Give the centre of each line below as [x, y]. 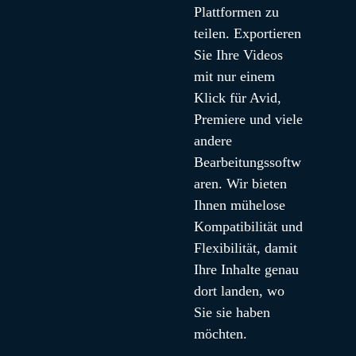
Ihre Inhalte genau [246, 269]
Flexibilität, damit [245, 248]
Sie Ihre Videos [238, 55]
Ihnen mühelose [239, 205]
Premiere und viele [248, 119]
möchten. [220, 334]
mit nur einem [234, 76]
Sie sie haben [232, 312]
